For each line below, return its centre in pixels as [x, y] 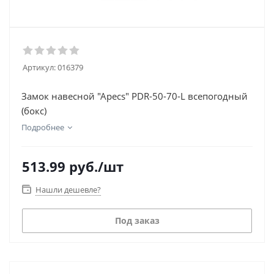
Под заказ [137, 220]
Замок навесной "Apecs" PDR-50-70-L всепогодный [135, 96]
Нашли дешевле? [68, 190]
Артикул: [39, 67]
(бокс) [34, 111]
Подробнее [43, 127]
